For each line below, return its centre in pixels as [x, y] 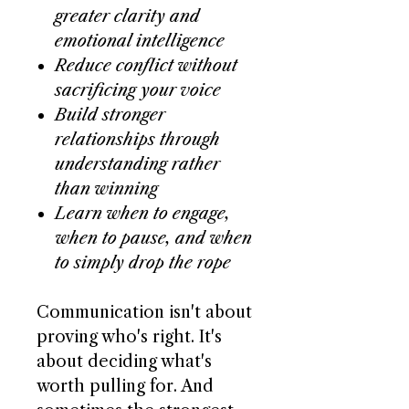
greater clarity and [127, 16]
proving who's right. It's [129, 337]
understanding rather [137, 164]
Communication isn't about [144, 312]
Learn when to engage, [142, 214]
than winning [106, 189]
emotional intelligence [140, 41]
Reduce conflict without [146, 66]
